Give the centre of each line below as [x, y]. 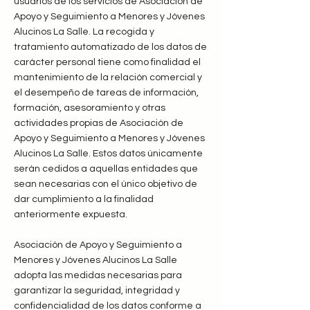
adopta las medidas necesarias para [98, 275]
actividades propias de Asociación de [99, 123]
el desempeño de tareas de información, [106, 93]
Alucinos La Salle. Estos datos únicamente [108, 154]
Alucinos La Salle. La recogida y [84, 32]
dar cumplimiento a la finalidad [84, 199]
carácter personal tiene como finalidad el [107, 62]
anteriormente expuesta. [71, 215]
